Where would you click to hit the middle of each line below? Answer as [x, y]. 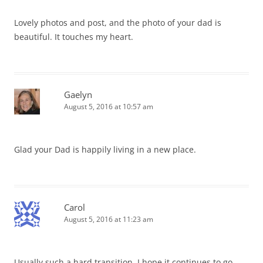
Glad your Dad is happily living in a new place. [105, 150]
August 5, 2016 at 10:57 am [109, 107]
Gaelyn [78, 95]
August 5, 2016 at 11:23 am [109, 220]
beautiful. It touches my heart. [74, 37]
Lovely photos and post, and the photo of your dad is [118, 23]
